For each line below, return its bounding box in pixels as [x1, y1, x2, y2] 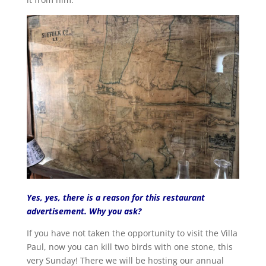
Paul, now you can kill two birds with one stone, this [26, 241, 233, 253]
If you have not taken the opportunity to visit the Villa [26, 227, 237, 239]
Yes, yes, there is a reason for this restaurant [26, 192, 205, 204]
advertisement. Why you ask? [26, 205, 141, 217]
